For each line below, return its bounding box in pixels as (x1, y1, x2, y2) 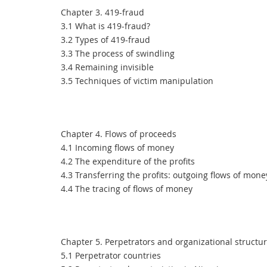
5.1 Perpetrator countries (61, 250, 161, 261)
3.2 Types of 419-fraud (61, 34, 150, 45)
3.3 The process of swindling (61, 48, 175, 59)
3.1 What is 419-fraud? (61, 20, 150, 32)
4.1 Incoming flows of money (61, 142, 174, 153)
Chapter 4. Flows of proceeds (61, 128, 176, 139)
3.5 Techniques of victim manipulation (61, 75, 213, 86)
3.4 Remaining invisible (61, 61, 154, 73)
